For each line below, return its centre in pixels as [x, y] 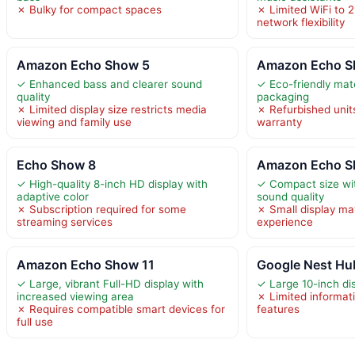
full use [35, 321]
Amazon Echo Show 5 [83, 65]
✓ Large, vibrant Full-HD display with [110, 283]
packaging [283, 96]
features [279, 309]
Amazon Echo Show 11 [86, 264]
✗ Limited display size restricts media [112, 109]
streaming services [65, 221]
